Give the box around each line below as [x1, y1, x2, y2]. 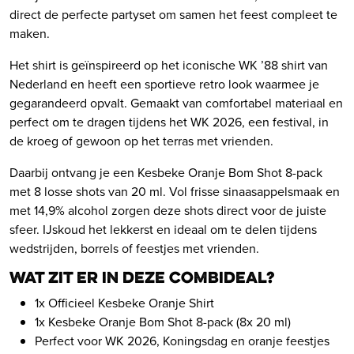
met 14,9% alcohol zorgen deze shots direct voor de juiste [9, 201, 326, 220]
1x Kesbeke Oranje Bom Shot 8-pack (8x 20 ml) [35, 312, 291, 331]
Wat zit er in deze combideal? [9, 270, 275, 288]
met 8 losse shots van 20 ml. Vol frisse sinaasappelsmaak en [9, 183, 340, 201]
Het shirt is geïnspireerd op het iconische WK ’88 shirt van [9, 56, 328, 74]
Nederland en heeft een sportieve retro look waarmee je [9, 75, 319, 93]
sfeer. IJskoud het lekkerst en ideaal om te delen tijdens [9, 220, 317, 239]
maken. [9, 24, 50, 43]
